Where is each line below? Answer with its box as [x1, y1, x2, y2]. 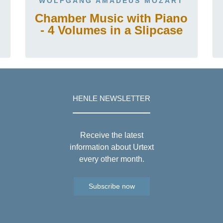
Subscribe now [88, 182, 135, 190]
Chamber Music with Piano [35, 11, 188, 25]
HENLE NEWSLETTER [73, 94, 150, 103]
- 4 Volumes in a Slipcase [40, 23, 183, 37]
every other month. [79, 155, 144, 163]
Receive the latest [80, 131, 143, 139]
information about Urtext [69, 143, 154, 151]
